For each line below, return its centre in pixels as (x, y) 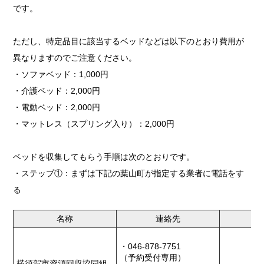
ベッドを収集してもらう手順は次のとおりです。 (104, 156)
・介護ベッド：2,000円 (57, 90)
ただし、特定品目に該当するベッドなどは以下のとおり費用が (129, 41)
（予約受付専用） (153, 257)
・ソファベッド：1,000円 (61, 74)
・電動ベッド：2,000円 (57, 107)
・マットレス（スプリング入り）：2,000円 (94, 123)
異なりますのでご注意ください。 (75, 57)
